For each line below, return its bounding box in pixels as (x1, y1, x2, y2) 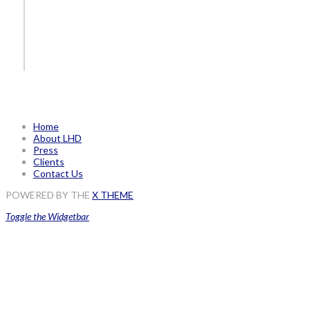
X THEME (92, 188, 134, 201)
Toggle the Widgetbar (6, 210, 89, 222)
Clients (33, 155, 64, 167)
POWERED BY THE (6, 188, 92, 201)
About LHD (33, 131, 82, 144)
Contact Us (33, 167, 83, 179)
